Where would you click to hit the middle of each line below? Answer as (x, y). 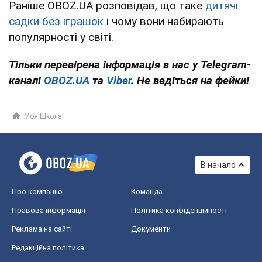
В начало (218, 165)
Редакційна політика (48, 247)
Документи (151, 229)
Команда (147, 191)
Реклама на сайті (42, 229)
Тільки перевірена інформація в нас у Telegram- (130, 64)
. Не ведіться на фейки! (190, 80)
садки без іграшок (56, 21)
